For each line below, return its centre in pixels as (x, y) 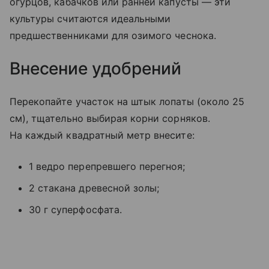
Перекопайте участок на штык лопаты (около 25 (127, 102)
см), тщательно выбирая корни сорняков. (110, 119)
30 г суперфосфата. (75, 210)
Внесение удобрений (95, 69)
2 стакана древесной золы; (94, 188)
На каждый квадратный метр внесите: (102, 135)
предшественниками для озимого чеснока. (113, 36)
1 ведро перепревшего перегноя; (107, 167)
